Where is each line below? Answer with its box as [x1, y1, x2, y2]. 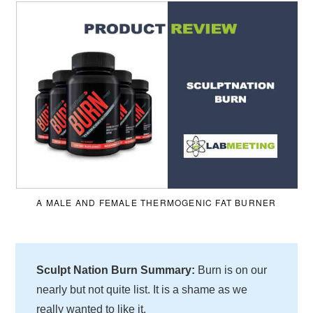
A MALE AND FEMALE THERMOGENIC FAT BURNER [36, 196, 277, 208]
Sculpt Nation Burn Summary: [36, 263, 196, 276]
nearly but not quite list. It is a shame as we [36, 283, 248, 296]
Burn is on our [195, 263, 268, 276]
